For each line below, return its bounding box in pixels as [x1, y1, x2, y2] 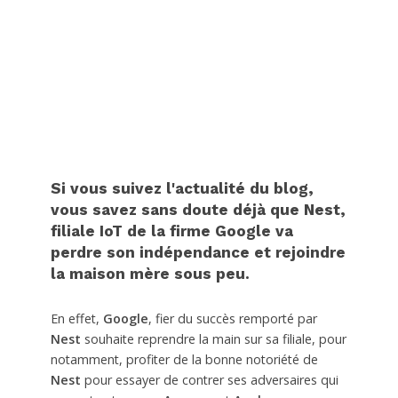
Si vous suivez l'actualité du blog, [50, 179, 314, 198]
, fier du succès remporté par [147, 310, 317, 328]
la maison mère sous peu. [50, 265, 250, 283]
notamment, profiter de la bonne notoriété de [50, 351, 318, 369]
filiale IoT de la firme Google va [50, 222, 293, 241]
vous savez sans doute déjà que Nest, [50, 201, 346, 219]
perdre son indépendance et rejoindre [50, 243, 346, 262]
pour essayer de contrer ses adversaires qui [80, 371, 338, 389]
